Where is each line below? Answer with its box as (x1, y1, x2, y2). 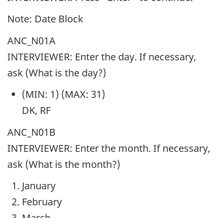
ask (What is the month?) (7, 157, 120, 171)
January (22, 179, 55, 193)
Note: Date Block (7, 12, 83, 26)
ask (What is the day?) (7, 66, 106, 79)
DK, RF (22, 104, 51, 117)
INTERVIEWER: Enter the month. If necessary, (7, 141, 210, 155)
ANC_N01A (7, 34, 55, 47)
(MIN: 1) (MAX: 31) (22, 88, 105, 101)
